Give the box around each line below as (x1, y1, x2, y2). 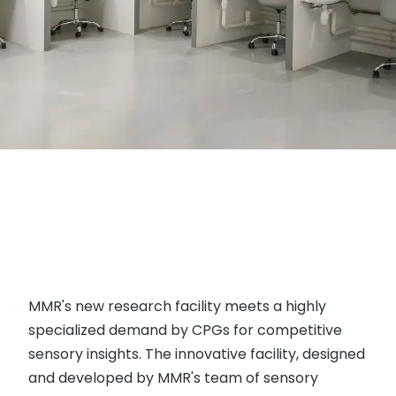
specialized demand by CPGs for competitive (28, 320, 342, 341)
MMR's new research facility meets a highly (28, 296, 326, 317)
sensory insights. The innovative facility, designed (28, 344, 365, 365)
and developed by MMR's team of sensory (28, 368, 318, 389)
